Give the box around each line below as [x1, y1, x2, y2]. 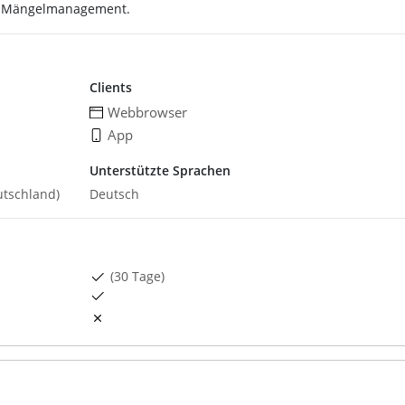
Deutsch [89, 184, 139, 202]
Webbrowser [108, 102, 187, 121]
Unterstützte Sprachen [89, 161, 231, 179]
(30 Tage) [110, 267, 165, 285]
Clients [89, 78, 132, 96]
